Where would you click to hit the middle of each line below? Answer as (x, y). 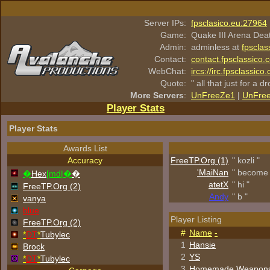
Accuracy (85, 160)
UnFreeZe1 (213, 95)
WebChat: (167, 71)
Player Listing (196, 219)
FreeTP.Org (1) (199, 160)
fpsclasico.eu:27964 (229, 23)
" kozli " (246, 160)
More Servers (157, 95)
